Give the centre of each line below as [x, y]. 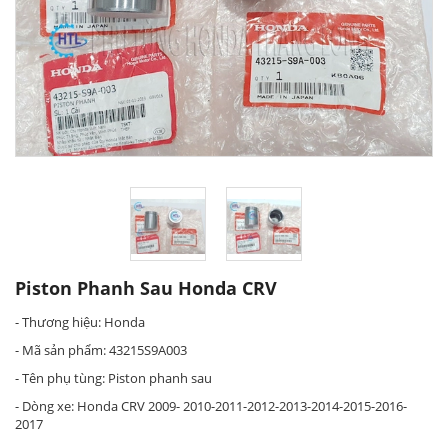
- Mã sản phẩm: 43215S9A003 [101, 350]
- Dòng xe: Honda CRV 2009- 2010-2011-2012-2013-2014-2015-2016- [211, 406]
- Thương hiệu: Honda [80, 322]
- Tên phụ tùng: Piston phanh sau [113, 378]
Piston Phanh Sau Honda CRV [146, 288]
